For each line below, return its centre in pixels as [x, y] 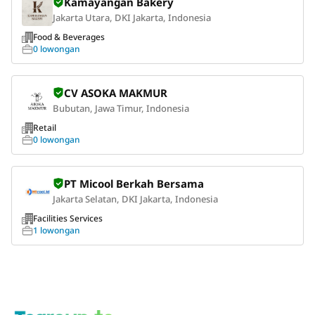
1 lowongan [57, 230]
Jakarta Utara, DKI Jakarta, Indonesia [132, 18]
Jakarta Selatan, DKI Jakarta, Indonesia [135, 199]
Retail [45, 128]
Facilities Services [68, 218]
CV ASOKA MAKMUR [116, 93]
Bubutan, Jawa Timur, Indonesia [121, 108]
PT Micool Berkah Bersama [134, 184]
